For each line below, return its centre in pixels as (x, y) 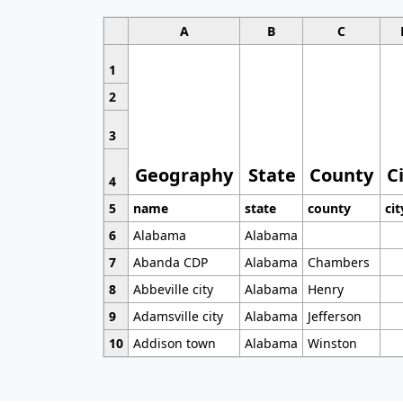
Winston (332, 343)
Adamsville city (178, 316)
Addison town (174, 343)
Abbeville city (173, 289)
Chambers (338, 262)
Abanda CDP (170, 262)
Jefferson (334, 316)
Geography (184, 175)
